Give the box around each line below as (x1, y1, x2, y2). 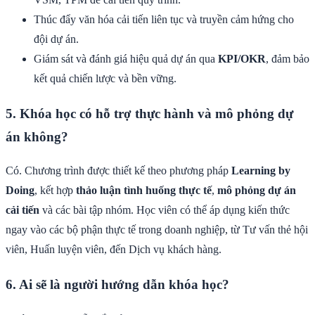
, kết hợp (34, 184, 76, 197)
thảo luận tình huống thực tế (76, 184, 212, 197)
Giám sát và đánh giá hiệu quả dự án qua (34, 52, 218, 65)
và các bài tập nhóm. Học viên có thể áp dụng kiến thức (39, 204, 290, 217)
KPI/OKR (218, 52, 266, 65)
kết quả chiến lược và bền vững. (34, 72, 176, 84)
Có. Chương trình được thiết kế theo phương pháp (6, 165, 231, 177)
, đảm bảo (266, 52, 309, 65)
